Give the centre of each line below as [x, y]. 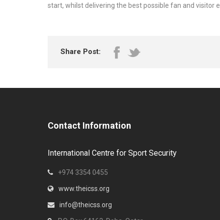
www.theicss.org [84, 189]
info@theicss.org [86, 205]
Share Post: [81, 52]
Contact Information [89, 125]
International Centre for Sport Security [112, 153]
